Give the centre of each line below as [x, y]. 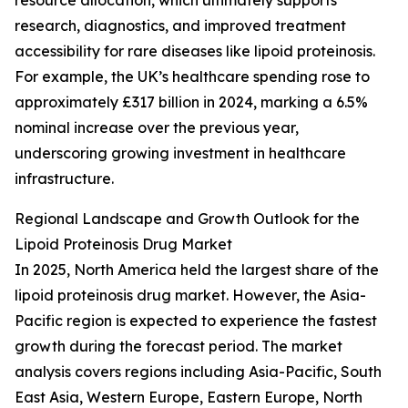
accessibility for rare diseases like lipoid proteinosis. [195, 51]
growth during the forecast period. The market [178, 347]
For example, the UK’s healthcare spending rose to [192, 77]
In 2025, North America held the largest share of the [197, 270]
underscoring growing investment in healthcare [180, 153]
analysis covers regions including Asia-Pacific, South [198, 372]
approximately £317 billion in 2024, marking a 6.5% [191, 102]
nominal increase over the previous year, [157, 128]
